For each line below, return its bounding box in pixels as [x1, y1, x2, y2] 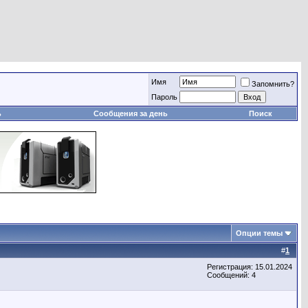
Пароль [151, 93, 177, 101]
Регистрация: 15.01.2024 [207, 263, 292, 271]
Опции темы [236, 229, 283, 237]
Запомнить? [252, 80, 294, 88]
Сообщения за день [93, 109, 168, 118]
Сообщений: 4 [207, 271, 256, 279]
